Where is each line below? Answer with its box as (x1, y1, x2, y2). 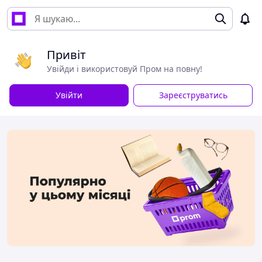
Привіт (47, 47, 86, 63)
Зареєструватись (158, 89, 227, 101)
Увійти (56, 89, 82, 101)
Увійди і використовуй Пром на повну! (47, 63, 202, 74)
